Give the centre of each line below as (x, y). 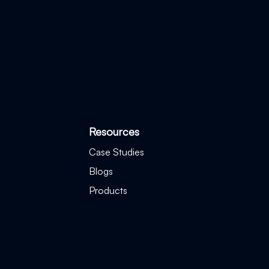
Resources (114, 131)
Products (108, 190)
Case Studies (117, 152)
